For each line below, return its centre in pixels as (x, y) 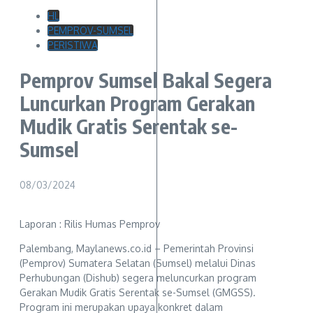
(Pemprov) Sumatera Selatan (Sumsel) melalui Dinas (138, 263)
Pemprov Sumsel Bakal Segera (146, 80)
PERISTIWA (73, 45)
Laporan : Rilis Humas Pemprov (90, 224)
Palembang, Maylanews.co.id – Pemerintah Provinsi (137, 248)
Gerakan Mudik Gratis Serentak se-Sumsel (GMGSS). (138, 292)
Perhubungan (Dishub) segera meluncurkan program (138, 277)
